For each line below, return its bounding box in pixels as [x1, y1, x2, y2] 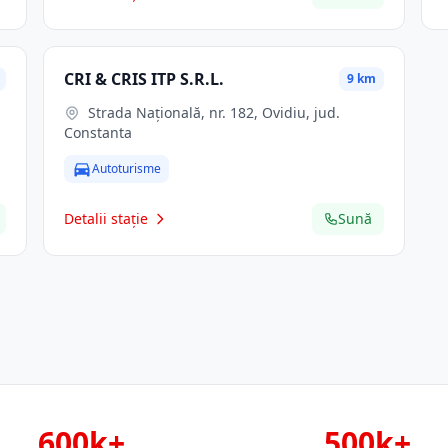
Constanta [63, 123, 132, 142]
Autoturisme [91, 160, 161, 177]
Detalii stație [63, 209, 148, 228]
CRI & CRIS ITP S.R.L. [63, 68, 224, 90]
